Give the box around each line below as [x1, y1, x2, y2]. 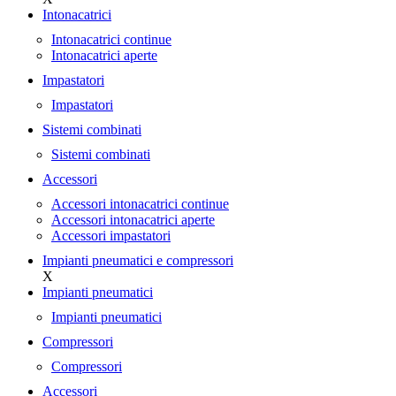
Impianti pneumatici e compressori [42, 253, 233, 268]
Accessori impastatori [51, 228, 171, 243]
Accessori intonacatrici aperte [51, 212, 215, 227]
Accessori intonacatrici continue [51, 196, 229, 211]
